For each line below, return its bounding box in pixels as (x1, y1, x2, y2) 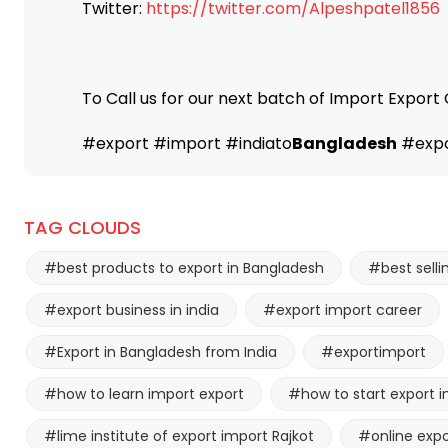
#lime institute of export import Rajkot (44, 425, 314, 446)
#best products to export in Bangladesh (44, 257, 324, 278)
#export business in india (44, 299, 219, 320)
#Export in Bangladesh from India (44, 341, 277, 362)
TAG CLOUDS (24, 214, 141, 240)
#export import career (263, 299, 422, 320)
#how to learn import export (44, 383, 244, 404)
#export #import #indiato (82, 131, 292, 155)
